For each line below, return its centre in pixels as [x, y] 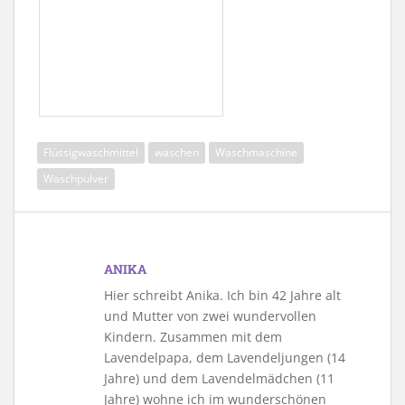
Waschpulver [76, 179]
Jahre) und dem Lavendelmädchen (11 [219, 379]
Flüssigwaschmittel [91, 153]
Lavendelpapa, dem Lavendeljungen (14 [225, 358]
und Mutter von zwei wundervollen [210, 316]
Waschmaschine [256, 153]
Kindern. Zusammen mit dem [193, 337]
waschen [177, 153]
